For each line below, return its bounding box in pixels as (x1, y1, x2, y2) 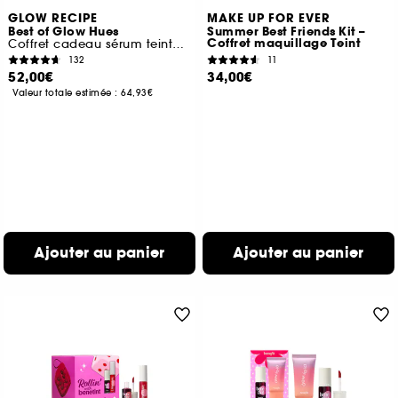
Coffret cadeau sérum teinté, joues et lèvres (172, 36, 185, 52)
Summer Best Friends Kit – (207, 24, 366, 40)
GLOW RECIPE (8, 11, 99, 27)
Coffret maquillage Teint (207, 36, 362, 52)
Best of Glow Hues (8, 24, 119, 40)
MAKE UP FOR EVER (207, 11, 331, 27)
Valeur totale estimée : (12, 87, 122, 99)
